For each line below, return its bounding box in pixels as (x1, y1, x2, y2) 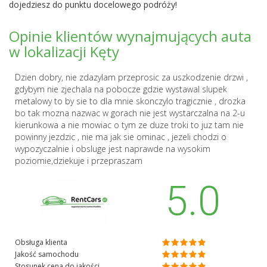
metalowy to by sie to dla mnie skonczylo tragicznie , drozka (15, 95, 246, 107)
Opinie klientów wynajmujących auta (9, 26, 252, 46)
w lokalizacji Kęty (9, 41, 119, 61)
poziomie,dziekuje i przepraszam (15, 154, 142, 166)
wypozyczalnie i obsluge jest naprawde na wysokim (15, 142, 210, 154)
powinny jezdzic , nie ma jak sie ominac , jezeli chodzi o (15, 131, 226, 142)
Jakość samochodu (15, 249, 79, 259)
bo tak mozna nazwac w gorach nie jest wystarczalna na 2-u (15, 107, 245, 119)
